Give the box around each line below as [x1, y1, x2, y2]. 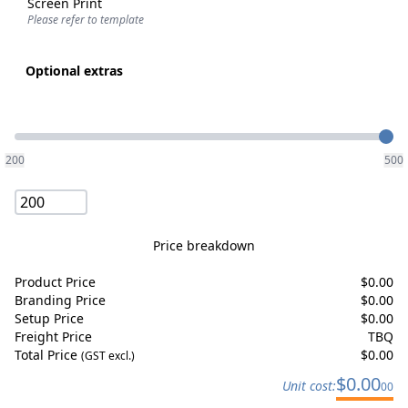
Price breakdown [153, 237, 255, 254]
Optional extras [25, 62, 123, 79]
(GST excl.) [81, 348, 135, 363]
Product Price [15, 273, 96, 291]
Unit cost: [282, 377, 336, 394]
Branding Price [15, 291, 106, 309]
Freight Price [15, 328, 92, 345]
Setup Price [15, 310, 84, 327]
